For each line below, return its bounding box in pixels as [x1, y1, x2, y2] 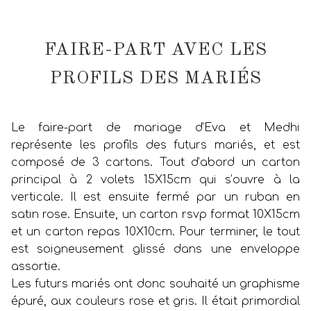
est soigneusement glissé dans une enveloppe [10, 242, 301, 255]
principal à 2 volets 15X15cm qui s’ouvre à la [10, 173, 301, 186]
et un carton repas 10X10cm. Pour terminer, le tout [10, 225, 301, 238]
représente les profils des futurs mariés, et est [10, 138, 301, 151]
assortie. [10, 260, 60, 273]
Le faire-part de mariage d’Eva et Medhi [10, 121, 301, 134]
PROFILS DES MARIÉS [49, 69, 262, 87]
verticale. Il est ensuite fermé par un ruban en [10, 190, 301, 203]
